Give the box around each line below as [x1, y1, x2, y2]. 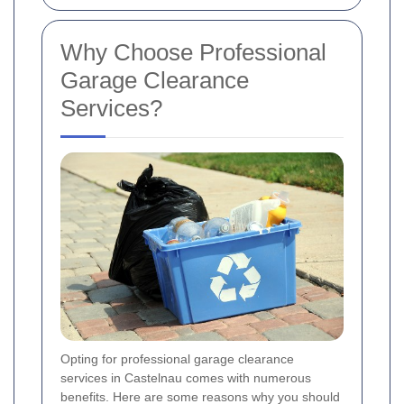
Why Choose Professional [60, 39, 326, 67]
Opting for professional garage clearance [60, 351, 294, 366]
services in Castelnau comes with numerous [60, 370, 311, 385]
